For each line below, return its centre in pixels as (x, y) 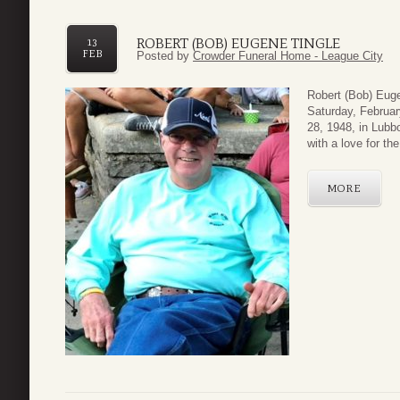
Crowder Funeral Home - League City (288, 56)
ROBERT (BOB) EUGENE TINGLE (238, 43)
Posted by (165, 56)
